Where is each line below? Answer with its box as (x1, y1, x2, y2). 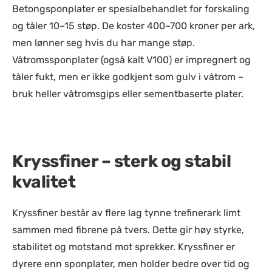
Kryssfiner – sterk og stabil (12, 151, 231, 171)
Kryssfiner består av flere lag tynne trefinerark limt (12, 207, 240, 219)
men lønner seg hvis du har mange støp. (12, 37, 195, 49)
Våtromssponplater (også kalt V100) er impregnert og (12, 54, 251, 66)
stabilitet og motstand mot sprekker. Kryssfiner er (12, 241, 235, 253)
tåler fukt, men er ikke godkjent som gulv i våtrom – (12, 71, 243, 83)
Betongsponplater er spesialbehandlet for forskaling (12, 3, 250, 15)
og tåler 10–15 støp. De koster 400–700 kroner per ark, (12, 20, 255, 32)
